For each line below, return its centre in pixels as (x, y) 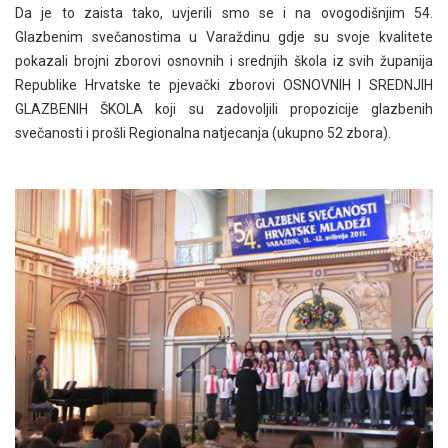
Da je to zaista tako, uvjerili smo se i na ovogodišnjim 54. (224, 12)
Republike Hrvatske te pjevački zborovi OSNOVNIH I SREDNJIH (224, 84)
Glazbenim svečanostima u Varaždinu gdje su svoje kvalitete (224, 36)
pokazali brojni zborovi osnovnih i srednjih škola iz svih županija (224, 60)
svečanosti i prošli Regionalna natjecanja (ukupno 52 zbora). (203, 132)
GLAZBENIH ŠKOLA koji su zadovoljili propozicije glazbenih (224, 108)
